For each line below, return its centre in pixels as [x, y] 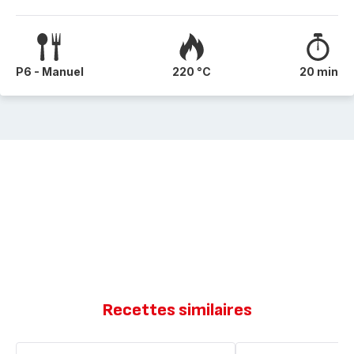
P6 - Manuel [50, 72]
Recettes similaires [177, 310]
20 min [319, 72]
